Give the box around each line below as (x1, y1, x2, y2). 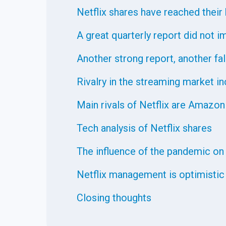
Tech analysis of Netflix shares (77, 122, 212, 134)
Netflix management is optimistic (77, 168, 224, 181)
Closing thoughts (77, 192, 151, 204)
